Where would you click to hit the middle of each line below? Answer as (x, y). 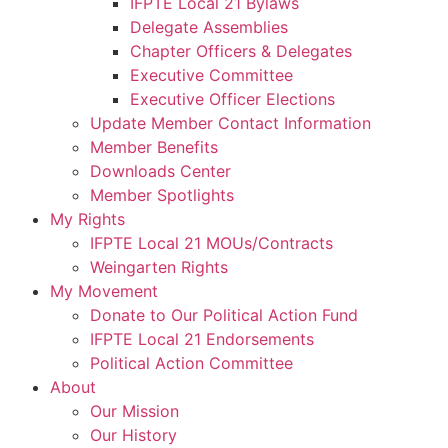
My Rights (87, 218)
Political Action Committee (191, 362)
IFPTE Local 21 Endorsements (202, 338)
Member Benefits (154, 146)
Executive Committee (211, 74)
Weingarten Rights (159, 266)
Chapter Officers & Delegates (241, 50)
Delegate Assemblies (209, 26)
